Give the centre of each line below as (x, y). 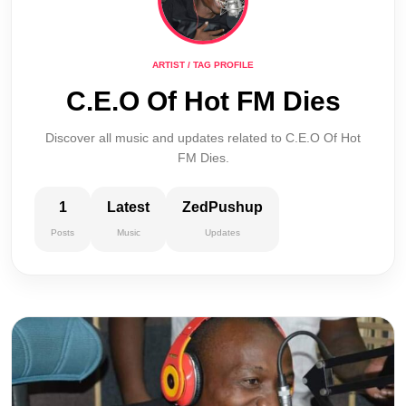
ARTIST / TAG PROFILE (203, 65)
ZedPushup (222, 207)
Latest (128, 207)
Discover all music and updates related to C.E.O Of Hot (203, 138)
